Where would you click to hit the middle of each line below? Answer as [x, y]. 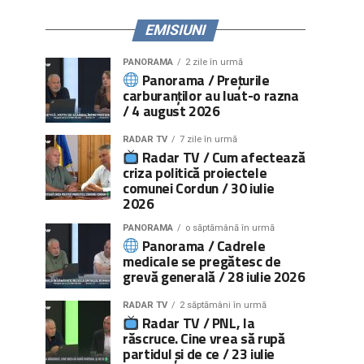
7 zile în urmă [208, 139]
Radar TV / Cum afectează [222, 157]
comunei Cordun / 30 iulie [199, 188]
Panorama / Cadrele [202, 245]
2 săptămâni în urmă [223, 305]
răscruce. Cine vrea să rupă [204, 338]
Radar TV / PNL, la [197, 323]
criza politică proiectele [195, 172]
